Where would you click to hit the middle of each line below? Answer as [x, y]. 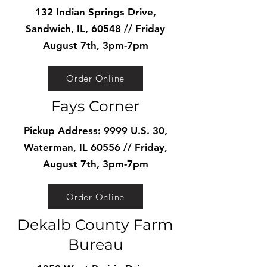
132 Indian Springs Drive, [95, 12]
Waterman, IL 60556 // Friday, [95, 147]
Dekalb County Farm [95, 225]
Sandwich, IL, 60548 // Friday [95, 29]
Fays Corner [95, 106]
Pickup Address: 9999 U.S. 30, [95, 131]
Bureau [95, 244]
